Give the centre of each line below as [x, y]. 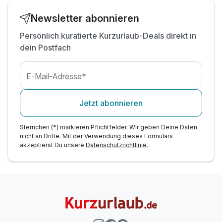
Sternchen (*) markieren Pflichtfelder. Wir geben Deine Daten [109, 127]
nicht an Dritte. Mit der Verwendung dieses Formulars [96, 136]
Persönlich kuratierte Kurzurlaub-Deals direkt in [108, 36]
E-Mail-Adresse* [56, 76]
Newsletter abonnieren [85, 19]
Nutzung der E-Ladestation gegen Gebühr [99, 11]
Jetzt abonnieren [111, 103]
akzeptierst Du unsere [53, 145]
